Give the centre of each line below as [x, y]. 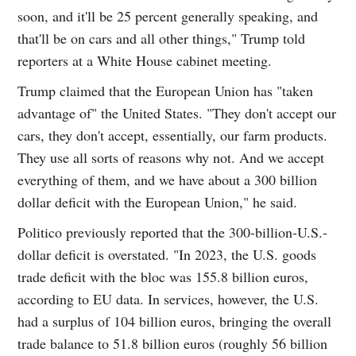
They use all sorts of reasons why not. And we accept [171, 158]
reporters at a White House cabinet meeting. [145, 61]
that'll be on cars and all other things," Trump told [162, 39]
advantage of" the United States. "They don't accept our [177, 113]
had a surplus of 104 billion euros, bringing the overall [175, 321]
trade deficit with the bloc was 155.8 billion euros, [163, 277]
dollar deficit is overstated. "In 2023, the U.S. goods [167, 255]
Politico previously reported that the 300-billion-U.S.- [173, 232]
